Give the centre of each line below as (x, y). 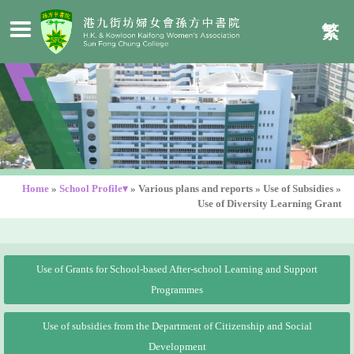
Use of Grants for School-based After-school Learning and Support (177, 270)
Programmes (177, 290)
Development (177, 346)
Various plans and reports (196, 189)
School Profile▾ (94, 189)
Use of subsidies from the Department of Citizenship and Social (177, 326)
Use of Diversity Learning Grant (269, 204)
